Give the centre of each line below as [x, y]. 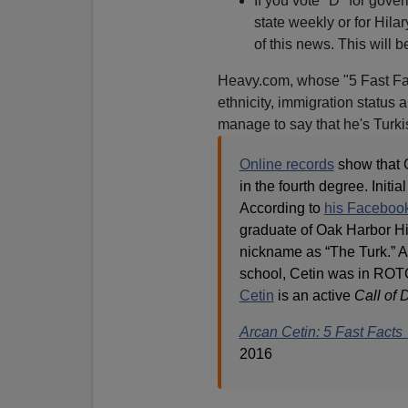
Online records [286, 164]
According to [281, 208]
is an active [314, 295]
